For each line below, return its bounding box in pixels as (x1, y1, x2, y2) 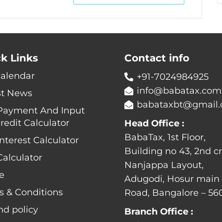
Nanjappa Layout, (124, 160, 204, 170)
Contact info (124, 52, 189, 64)
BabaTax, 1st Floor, (124, 132, 206, 143)
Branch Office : (124, 206, 193, 217)
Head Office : (124, 118, 184, 129)
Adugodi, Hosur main (124, 173, 220, 184)
